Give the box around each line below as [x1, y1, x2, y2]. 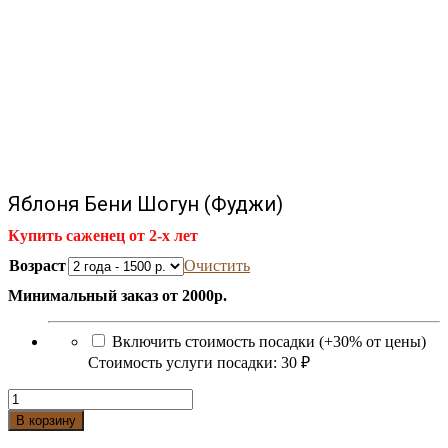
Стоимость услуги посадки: [88, 353, 277, 371]
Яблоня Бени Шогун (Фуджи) [8, 192, 283, 217]
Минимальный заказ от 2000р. [8, 286, 227, 304]
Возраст [9, 256, 66, 274]
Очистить [184, 256, 250, 274]
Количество [7, 387, 87, 405]
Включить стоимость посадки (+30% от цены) [112, 332, 426, 350]
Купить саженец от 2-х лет [8, 226, 198, 244]
